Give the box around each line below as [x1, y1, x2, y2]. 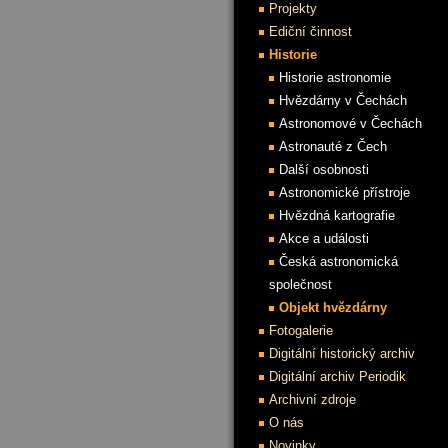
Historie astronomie [279, 70, 391, 85]
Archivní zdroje [269, 392, 356, 407]
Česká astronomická [279, 254, 398, 269]
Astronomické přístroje [279, 185, 410, 200]
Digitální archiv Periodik [269, 369, 406, 384]
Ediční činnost [269, 24, 352, 39]
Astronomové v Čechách [279, 116, 422, 131]
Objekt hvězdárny [279, 300, 387, 315]
